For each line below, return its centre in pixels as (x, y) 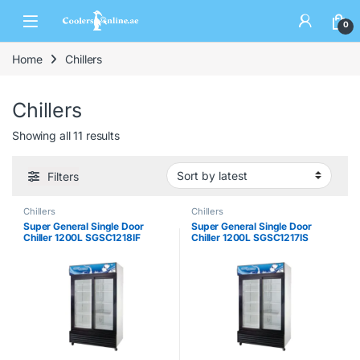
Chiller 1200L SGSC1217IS (250, 237)
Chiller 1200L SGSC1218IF (82, 237)
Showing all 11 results (66, 135)
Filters (63, 177)
